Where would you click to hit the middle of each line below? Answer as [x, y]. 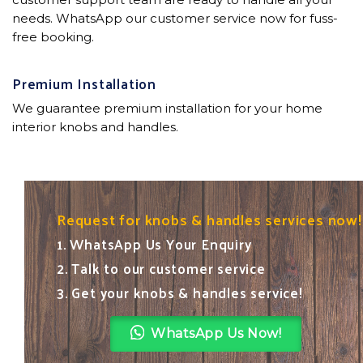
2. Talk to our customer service [161, 268]
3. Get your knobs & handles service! [180, 292]
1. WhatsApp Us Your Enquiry [154, 243]
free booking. [53, 36]
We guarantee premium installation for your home [167, 108]
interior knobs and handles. [95, 126]
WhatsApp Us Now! [216, 333]
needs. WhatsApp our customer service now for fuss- [175, 18]
